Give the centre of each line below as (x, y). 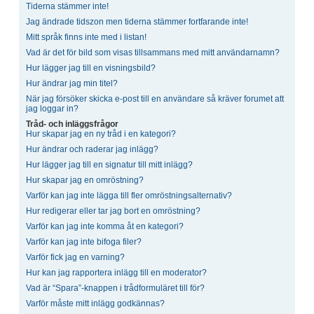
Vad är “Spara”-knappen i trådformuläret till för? (115, 288)
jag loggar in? (52, 108)
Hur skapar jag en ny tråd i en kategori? (101, 134)
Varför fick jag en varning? (75, 257)
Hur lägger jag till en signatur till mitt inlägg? (109, 164)
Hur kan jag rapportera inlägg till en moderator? (116, 272)
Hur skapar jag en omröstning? (85, 180)
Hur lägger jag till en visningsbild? (91, 68)
